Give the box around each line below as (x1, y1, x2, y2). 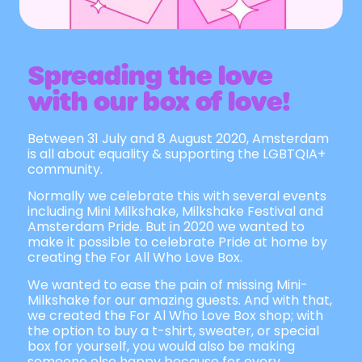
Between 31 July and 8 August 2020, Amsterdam (27, 129, 329, 148)
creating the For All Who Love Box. (27, 248, 242, 267)
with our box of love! (27, 83, 289, 120)
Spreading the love (27, 57, 272, 95)
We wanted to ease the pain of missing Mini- (27, 275, 308, 294)
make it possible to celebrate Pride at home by (27, 233, 327, 252)
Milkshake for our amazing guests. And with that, (27, 290, 332, 309)
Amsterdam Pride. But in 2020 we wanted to (27, 217, 305, 237)
